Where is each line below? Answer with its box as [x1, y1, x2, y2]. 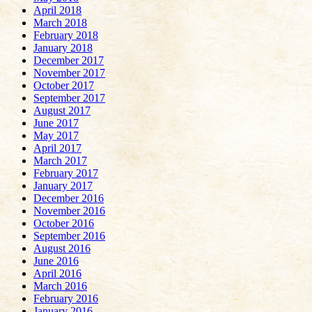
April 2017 [33, 141, 81, 154]
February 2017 [33, 166, 98, 179]
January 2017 [33, 179, 93, 192]
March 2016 [33, 279, 87, 292]
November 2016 [33, 204, 105, 217]
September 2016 [33, 229, 105, 242]
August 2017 [33, 104, 91, 116]
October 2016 [33, 217, 94, 229]
